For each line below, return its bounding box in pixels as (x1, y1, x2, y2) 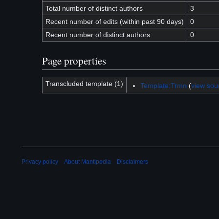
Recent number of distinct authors (45, 31, 150, 39)
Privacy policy (22, 158, 58, 166)
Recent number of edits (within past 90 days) (45, 18, 184, 26)
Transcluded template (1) (45, 79, 123, 88)
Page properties (42, 53, 106, 67)
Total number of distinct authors (45, 4, 143, 13)
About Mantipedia (64, 158, 111, 166)
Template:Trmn (140, 81, 187, 89)
